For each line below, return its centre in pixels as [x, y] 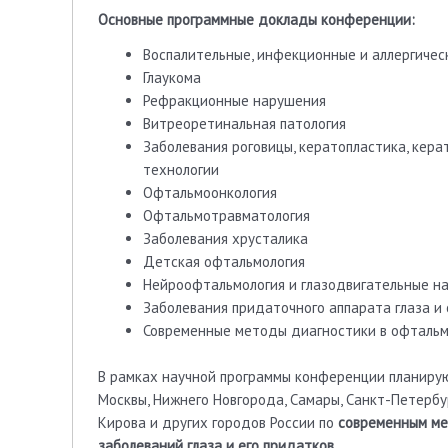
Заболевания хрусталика [225, 239]
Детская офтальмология [224, 262]
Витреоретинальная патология [244, 124]
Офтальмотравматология [226, 216]
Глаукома [172, 78]
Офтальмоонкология [210, 193]
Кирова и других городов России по [218, 422]
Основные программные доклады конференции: [256, 19]
